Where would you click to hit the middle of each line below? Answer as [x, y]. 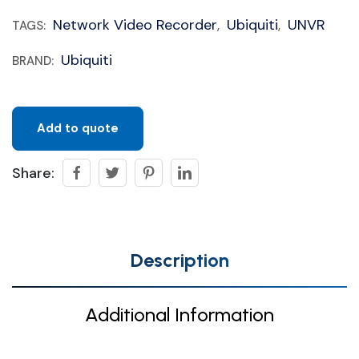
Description [179, 260]
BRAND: [34, 61]
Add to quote [78, 128]
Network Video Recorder [135, 25]
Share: [33, 173]
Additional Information [179, 315]
